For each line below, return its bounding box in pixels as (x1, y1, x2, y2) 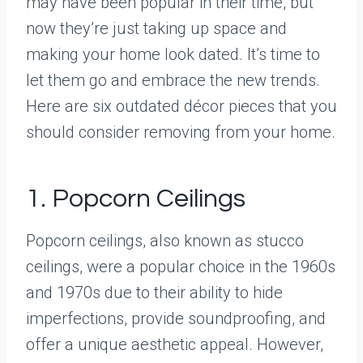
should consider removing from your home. (26, 122, 335, 142)
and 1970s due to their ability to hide (26, 283, 283, 302)
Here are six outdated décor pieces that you (26, 96, 337, 116)
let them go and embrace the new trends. (26, 70, 320, 90)
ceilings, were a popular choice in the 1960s (26, 257, 335, 276)
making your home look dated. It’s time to (26, 45, 320, 64)
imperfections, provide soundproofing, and (26, 309, 326, 328)
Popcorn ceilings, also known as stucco (26, 231, 304, 250)
